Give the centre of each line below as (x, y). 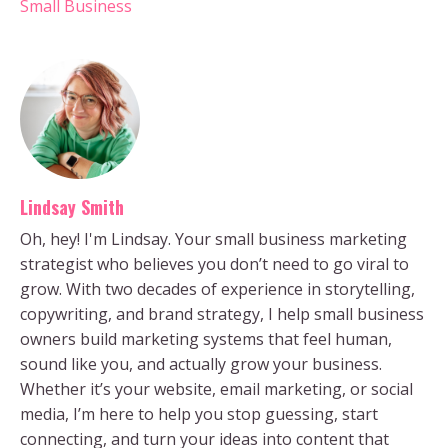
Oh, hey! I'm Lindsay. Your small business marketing (213, 238)
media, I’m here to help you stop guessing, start (199, 413)
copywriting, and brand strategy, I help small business (222, 313)
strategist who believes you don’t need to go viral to (214, 263)
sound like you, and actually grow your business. (201, 363)
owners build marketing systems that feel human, (206, 338)
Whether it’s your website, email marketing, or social (216, 388)
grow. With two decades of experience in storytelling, (217, 288)
